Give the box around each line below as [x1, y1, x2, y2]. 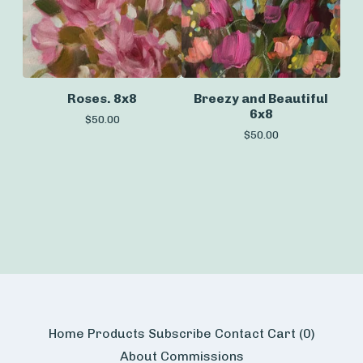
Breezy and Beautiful [194, 90, 328, 106]
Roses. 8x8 [67, 90, 137, 106]
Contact [214, 326, 264, 341]
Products [87, 326, 145, 341]
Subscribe [147, 326, 211, 341]
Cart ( [267, 326, 303, 341]
